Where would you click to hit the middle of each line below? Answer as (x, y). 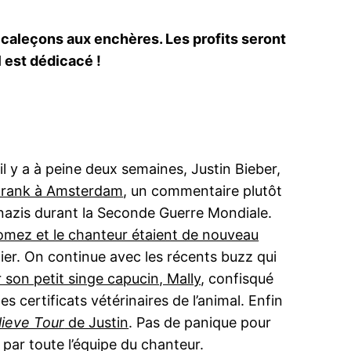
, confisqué (237, 279)
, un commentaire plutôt (203, 191)
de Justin (97, 323)
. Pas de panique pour (200, 323)
